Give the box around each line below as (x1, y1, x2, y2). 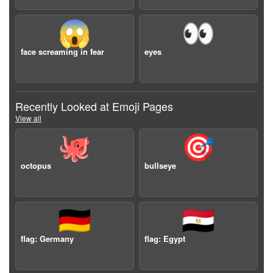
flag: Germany (21, 233, 74, 244)
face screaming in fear (21, 46, 104, 57)
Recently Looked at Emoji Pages (15, 98, 173, 114)
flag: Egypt (144, 233, 185, 244)
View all (15, 113, 41, 123)
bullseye (144, 160, 176, 171)
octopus (21, 160, 51, 171)
